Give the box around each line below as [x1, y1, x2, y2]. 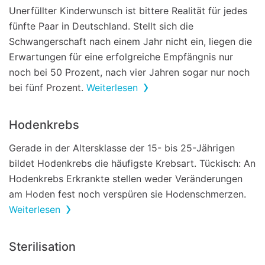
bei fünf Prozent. [9, 82, 86, 93]
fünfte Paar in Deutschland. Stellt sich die [9, 20, 193, 32]
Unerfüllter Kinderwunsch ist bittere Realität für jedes [9, 5, 247, 17]
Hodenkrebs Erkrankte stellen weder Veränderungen [9, 173, 243, 185]
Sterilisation [9, 240, 76, 254]
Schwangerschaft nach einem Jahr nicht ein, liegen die [9, 35, 252, 47]
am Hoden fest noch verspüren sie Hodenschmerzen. [9, 188, 246, 200]
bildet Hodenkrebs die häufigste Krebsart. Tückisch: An [9, 157, 256, 169]
